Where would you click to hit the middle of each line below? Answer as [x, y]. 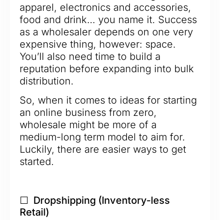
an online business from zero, [88, 113]
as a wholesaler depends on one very [106, 32]
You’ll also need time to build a [90, 56]
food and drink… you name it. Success [108, 19]
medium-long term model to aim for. [102, 137]
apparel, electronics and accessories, [105, 7]
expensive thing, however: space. [98, 44]
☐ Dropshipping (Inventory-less [95, 200]
